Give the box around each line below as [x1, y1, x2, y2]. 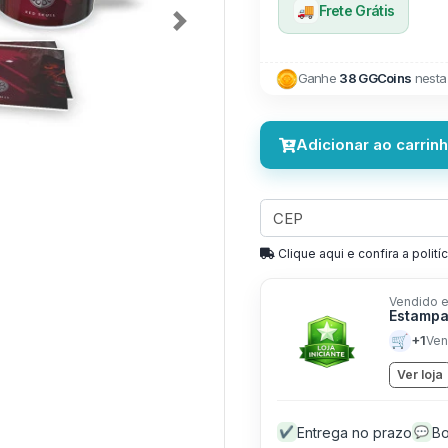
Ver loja [397, 366, 443, 382]
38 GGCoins [339, 70, 412, 86]
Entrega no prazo [296, 423, 412, 441]
